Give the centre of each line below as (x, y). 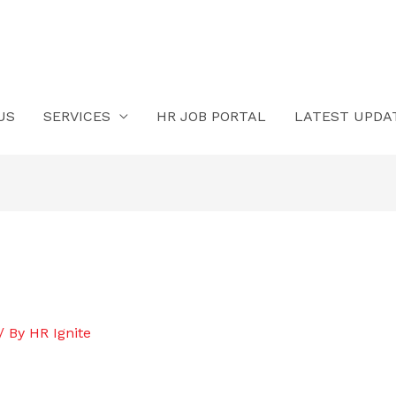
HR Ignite (60, 333)
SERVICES (77, 116)
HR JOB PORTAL (211, 116)
